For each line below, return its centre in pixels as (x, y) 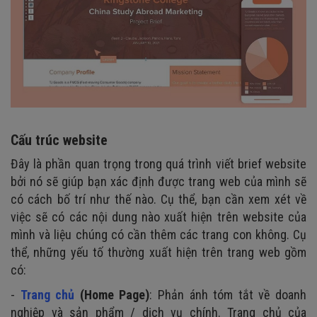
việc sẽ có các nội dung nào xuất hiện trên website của (158, 217)
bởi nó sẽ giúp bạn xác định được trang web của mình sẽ (158, 181)
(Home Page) (112, 294)
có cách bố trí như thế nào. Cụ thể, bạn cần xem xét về (158, 199)
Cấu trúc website (59, 140)
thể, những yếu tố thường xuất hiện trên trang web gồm (158, 252)
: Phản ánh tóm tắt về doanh (228, 294)
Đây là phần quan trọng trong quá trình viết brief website (158, 163)
